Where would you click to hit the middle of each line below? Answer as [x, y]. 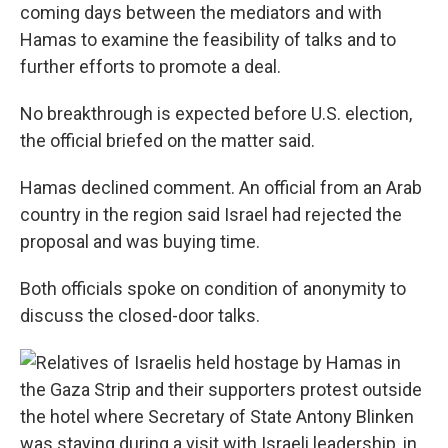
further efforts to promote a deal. [150, 66]
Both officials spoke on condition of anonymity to [213, 288]
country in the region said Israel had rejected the [211, 214]
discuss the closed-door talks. [140, 315]
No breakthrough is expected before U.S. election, [216, 113]
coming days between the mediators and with [201, 12]
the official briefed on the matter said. [167, 140]
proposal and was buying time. [140, 241]
